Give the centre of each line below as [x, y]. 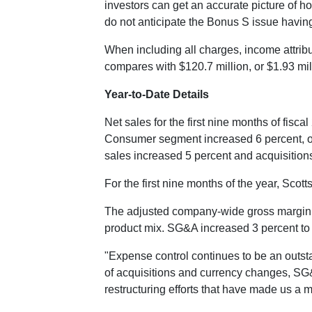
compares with [142, 67]
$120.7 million [214, 67]
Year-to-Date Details [157, 94]
